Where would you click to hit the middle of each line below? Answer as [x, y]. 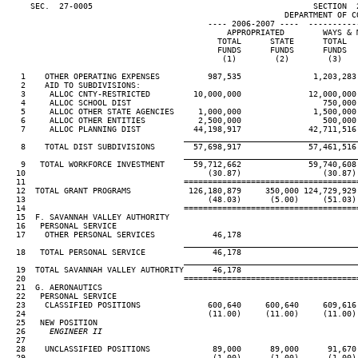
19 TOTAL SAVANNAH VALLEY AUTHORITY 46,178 [124, 270]
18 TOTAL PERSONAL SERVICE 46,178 [124, 252]
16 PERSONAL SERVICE [62, 226]
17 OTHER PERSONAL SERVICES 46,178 [124, 235]
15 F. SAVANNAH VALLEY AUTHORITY [88, 217]
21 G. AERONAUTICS [54, 287]
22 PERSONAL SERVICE [62, 296]
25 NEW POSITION [52, 322]
